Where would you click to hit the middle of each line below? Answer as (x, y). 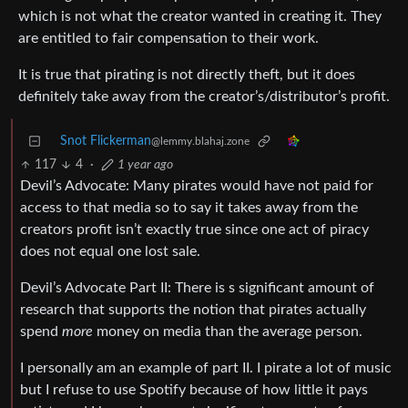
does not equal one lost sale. (110, 252)
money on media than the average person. (228, 332)
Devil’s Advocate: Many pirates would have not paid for (197, 186)
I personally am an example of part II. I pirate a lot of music (206, 368)
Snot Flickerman (106, 142)
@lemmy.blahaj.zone (200, 142)
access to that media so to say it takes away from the (189, 208)
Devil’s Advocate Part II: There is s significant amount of (197, 288)
